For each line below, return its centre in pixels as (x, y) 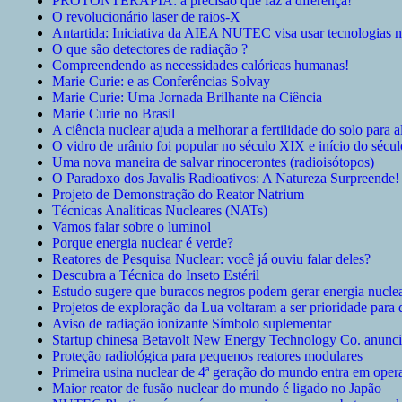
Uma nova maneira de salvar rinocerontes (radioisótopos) (213, 162)
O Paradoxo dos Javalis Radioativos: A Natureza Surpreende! (226, 179)
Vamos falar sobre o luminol (131, 227)
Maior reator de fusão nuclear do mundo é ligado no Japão (217, 389)
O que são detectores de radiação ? (150, 49)
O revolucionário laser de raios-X (146, 17)
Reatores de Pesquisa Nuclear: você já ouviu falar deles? (211, 259)
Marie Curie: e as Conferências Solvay (161, 82)
